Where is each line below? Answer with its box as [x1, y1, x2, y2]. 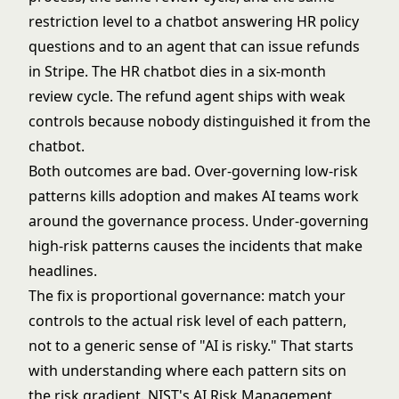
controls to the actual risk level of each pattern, [28, 311, 346, 330]
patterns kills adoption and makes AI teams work [28, 186, 359, 206]
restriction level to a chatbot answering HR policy [28, 12, 359, 31]
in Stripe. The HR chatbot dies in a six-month [28, 61, 326, 81]
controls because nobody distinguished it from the [28, 111, 370, 131]
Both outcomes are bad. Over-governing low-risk [28, 161, 358, 181]
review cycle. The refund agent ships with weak [28, 86, 346, 106]
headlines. [28, 261, 97, 281]
